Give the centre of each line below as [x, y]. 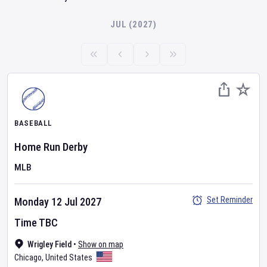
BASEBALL [33, 123]
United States [69, 257]
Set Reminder [230, 200]
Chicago [28, 257]
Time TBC [36, 223]
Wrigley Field [49, 244]
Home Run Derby [51, 147]
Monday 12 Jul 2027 [58, 202]
